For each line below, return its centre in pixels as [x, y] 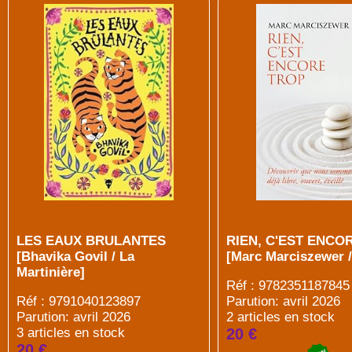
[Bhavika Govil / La [75, 257]
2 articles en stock [280, 317]
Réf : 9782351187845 [288, 286]
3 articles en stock [71, 333]
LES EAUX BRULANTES [91, 241]
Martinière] [51, 272]
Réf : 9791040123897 [79, 301]
